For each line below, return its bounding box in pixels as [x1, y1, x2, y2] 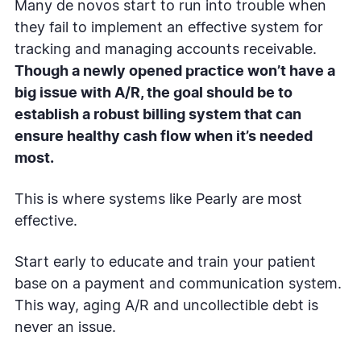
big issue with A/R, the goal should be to [15, 85, 293, 101]
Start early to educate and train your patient [15, 255, 316, 270]
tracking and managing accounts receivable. [15, 42, 317, 57]
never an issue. [15, 320, 120, 335]
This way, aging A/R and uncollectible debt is [15, 298, 318, 313]
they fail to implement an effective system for [15, 20, 323, 35]
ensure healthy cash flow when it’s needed [15, 129, 313, 144]
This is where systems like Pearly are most [15, 192, 302, 207]
